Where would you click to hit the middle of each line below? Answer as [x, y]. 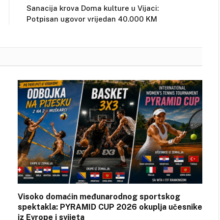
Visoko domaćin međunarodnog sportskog [99, 197]
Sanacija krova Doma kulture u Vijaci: [93, 8]
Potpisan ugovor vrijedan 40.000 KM [92, 19]
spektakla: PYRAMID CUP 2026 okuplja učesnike [110, 207]
